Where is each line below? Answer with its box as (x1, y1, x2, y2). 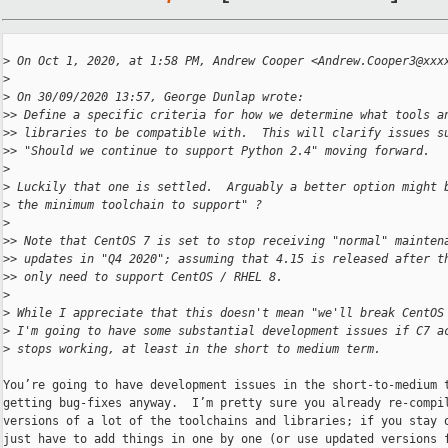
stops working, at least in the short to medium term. (10, 342, 381, 357)
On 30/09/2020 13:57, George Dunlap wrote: (10, 90, 304, 105)
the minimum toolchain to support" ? (10, 198, 262, 213)
